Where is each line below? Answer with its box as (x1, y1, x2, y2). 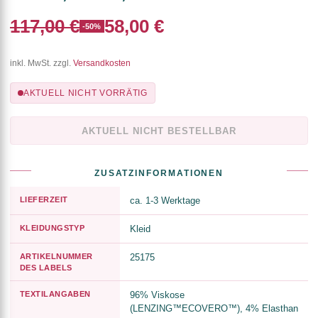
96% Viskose (130, 290, 185, 301)
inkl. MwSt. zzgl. (10, 58, 73, 69)
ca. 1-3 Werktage (130, 195, 200, 207)
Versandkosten (73, 58, 131, 69)
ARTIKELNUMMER (20, 252, 93, 261)
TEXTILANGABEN (20, 290, 91, 299)
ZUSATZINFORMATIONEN (94, 168, 224, 179)
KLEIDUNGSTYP (20, 224, 85, 233)
